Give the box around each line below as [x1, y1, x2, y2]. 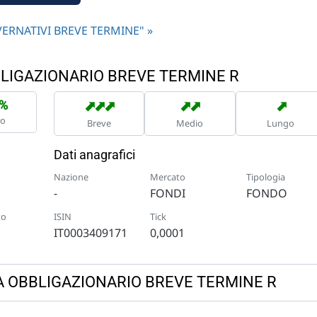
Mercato [149, 170, 185, 183]
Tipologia [246, 170, 286, 183]
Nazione [53, 170, 88, 183]
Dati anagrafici [53, 146, 135, 162]
